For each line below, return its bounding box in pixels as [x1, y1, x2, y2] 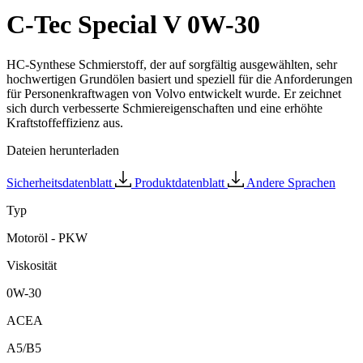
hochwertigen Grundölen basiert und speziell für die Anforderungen [6, 71, 352, 86]
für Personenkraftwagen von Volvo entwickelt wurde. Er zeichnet [6, 86, 341, 100]
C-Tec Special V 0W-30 [6, 10, 260, 40]
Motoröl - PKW [6, 230, 88, 245]
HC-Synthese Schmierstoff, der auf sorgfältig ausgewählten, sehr [6, 57, 337, 71]
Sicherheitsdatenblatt [6, 175, 115, 190]
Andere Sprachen [246, 175, 335, 190]
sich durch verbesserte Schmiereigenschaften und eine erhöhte [6, 100, 322, 115]
